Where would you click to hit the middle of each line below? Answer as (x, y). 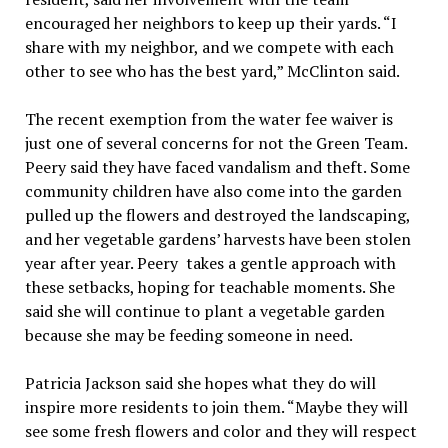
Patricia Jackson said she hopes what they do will (200, 383)
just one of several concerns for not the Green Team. (215, 143)
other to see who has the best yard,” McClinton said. (212, 71)
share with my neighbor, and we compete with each (209, 47)
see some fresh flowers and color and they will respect (220, 431)
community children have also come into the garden (213, 191)
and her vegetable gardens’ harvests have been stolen (217, 239)
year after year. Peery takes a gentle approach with (210, 263)
